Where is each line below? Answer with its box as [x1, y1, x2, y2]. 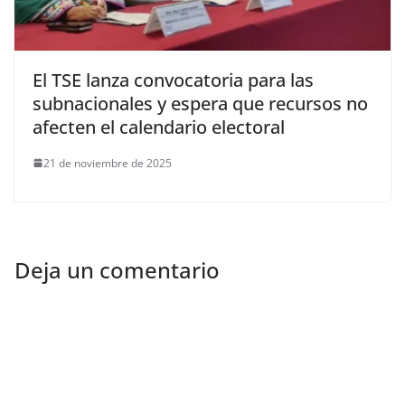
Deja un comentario [14, 254, 220, 285]
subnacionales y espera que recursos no [33, 90, 368, 116]
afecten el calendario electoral [33, 114, 285, 139]
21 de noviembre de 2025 [43, 155, 172, 171]
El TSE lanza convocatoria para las [33, 67, 314, 92]
